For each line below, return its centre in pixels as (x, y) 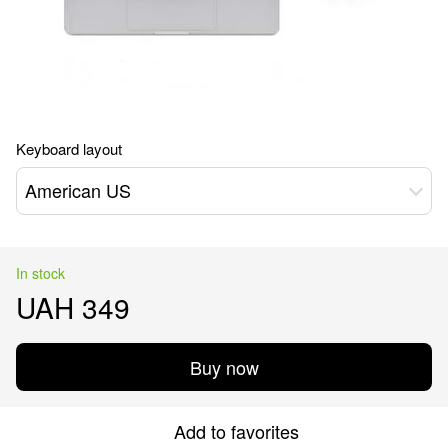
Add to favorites (236, 430)
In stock (40, 272)
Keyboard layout (69, 148)
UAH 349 (73, 306)
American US (78, 190)
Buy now (224, 366)
